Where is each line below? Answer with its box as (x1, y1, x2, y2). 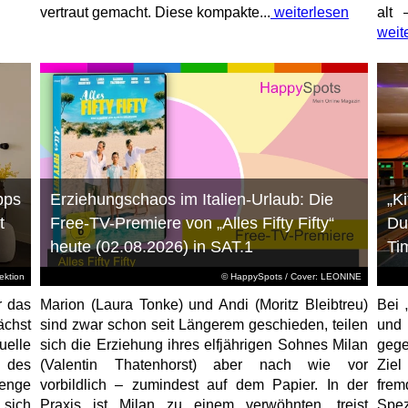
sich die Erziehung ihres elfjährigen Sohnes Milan (39, 336, 368, 352)
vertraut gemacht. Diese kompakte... (39, 4, 270, 20)
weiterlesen (270, 4, 349, 20)
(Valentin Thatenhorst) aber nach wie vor (39, 356, 368, 372)
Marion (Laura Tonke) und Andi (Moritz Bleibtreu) (39, 296, 368, 312)
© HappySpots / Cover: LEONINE (220, 270, 362, 281)
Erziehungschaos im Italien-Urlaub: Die (49, 189, 333, 209)
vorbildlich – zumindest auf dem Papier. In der (39, 376, 368, 393)
